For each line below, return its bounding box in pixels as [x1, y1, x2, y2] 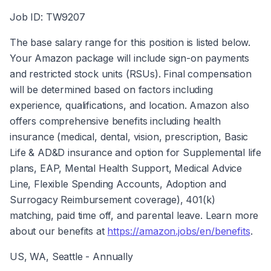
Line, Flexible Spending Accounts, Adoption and [10, 178, 226, 190]
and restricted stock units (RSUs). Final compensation [10, 68, 252, 80]
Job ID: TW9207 [10, 11, 85, 23]
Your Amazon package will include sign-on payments [10, 52, 250, 64]
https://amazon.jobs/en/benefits [107, 225, 250, 237]
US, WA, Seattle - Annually [10, 250, 133, 263]
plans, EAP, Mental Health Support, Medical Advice [10, 162, 243, 174]
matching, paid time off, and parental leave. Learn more [10, 209, 259, 221]
